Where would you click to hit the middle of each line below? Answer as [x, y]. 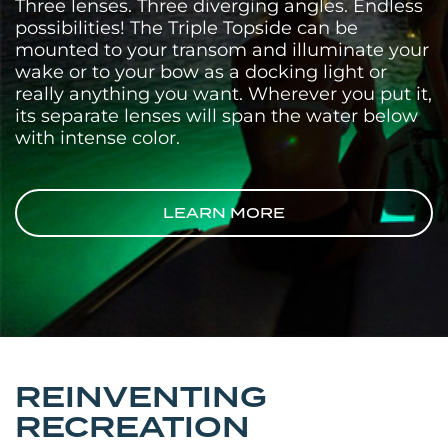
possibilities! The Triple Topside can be [186, 27]
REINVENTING [141, 396]
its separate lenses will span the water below [216, 115]
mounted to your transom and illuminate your [222, 49]
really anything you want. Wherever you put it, [223, 93]
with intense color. [97, 137]
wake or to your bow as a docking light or [201, 71]
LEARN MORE [224, 212]
